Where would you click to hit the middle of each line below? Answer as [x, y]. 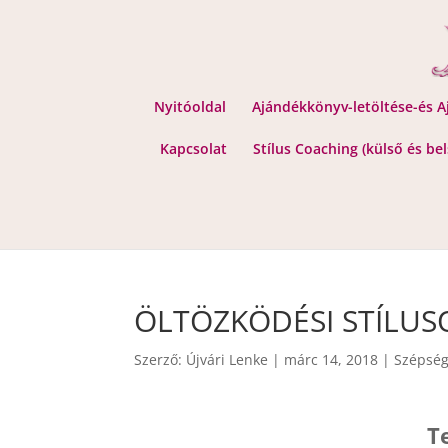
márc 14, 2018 [331, 359]
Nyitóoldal [190, 106]
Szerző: [160, 359]
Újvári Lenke [227, 359]
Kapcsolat [193, 148]
